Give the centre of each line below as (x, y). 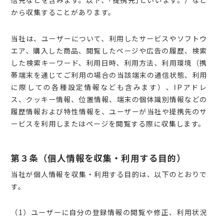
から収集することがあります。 (63, 12)
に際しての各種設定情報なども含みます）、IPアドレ (109, 87)
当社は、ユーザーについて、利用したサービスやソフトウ (109, 38)
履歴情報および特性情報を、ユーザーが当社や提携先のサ (109, 111)
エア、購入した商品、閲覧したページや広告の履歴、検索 (109, 50)
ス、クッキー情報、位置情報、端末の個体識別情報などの (109, 99)
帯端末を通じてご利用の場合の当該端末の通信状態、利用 (109, 75)
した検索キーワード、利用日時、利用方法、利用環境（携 (109, 63)
